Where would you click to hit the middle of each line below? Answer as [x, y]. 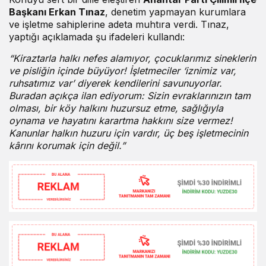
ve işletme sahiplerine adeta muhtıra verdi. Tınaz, [119, 25]
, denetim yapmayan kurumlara [175, 12]
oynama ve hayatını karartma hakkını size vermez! [121, 121]
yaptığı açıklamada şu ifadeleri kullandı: [97, 37]
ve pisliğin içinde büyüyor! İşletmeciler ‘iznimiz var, [123, 71]
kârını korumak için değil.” [67, 146]
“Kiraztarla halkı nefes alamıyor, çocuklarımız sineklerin [132, 58]
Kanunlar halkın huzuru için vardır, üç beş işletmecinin [129, 133]
